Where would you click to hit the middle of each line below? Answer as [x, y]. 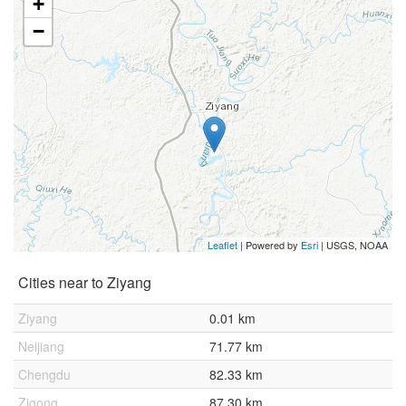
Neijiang [41, 346]
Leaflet [222, 245]
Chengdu [44, 374]
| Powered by [269, 245]
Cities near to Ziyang [85, 282]
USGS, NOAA [357, 245]
